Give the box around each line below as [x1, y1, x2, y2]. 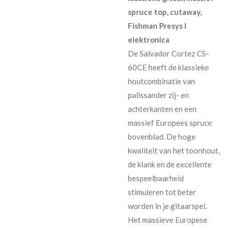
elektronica [128, 34, 169, 44]
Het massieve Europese [128, 215, 207, 224]
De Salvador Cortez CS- [128, 48, 209, 58]
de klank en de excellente [128, 159, 212, 169]
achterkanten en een [128, 104, 197, 113]
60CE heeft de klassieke [128, 62, 209, 72]
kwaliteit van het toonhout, [128, 145, 220, 155]
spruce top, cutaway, [128, 7, 202, 16]
